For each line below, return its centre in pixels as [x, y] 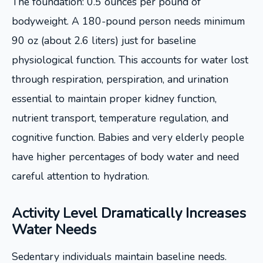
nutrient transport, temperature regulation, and [120, 118]
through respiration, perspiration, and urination [120, 79]
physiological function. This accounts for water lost [130, 60]
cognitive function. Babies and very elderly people [128, 137]
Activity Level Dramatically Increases [129, 213]
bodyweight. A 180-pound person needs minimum [128, 21]
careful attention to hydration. [80, 176]
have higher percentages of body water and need [125, 157]
